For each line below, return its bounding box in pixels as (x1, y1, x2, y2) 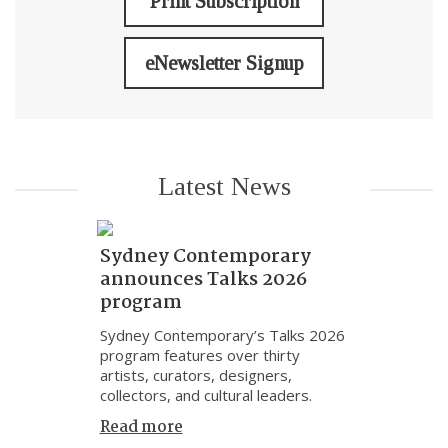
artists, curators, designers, (99, 365, 292, 385)
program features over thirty (99, 345, 300, 365)
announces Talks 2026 (99, 265, 307, 295)
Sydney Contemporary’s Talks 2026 (99, 325, 345, 345)
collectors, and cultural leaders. (99, 385, 312, 405)
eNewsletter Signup (144, 52, 304, 74)
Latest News (157, 172, 291, 201)
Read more (99, 415, 183, 440)
